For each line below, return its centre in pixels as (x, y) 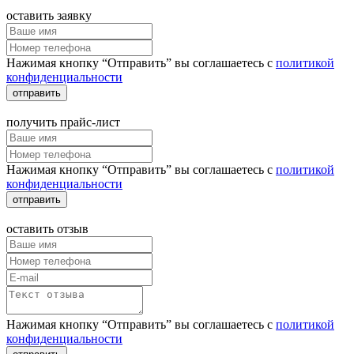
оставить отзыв (47, 229)
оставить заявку (49, 16)
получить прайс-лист (63, 122)
